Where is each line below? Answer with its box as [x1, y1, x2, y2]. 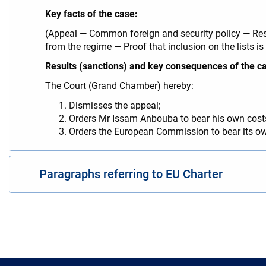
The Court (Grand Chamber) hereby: [45, 80, 194, 91]
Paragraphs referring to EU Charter [39, 166, 223, 181]
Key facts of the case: [45, 8, 138, 20]
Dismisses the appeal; [69, 99, 160, 111]
